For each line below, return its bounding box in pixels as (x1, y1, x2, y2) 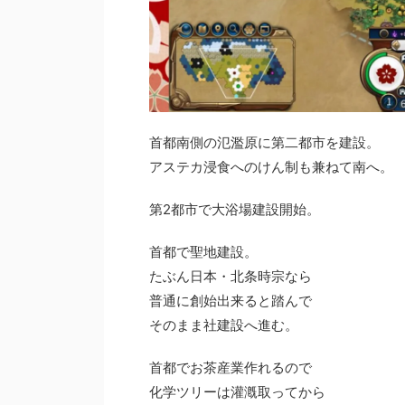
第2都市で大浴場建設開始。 (149, 200, 320, 218)
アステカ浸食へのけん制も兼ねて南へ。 (149, 157, 393, 175)
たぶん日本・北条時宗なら (149, 267, 312, 285)
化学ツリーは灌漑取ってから (149, 382, 325, 400)
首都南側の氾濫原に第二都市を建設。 (149, 133, 380, 151)
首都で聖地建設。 (149, 242, 258, 260)
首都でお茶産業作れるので (149, 358, 312, 376)
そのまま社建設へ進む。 (149, 316, 298, 334)
